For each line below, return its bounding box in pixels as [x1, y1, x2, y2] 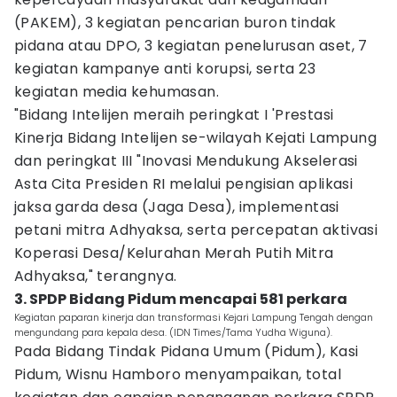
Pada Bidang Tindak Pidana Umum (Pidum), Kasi [14, 341, 359, 362]
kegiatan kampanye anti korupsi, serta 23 [14, 58, 315, 79]
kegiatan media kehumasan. [14, 82, 219, 102]
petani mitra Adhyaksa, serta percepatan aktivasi [14, 220, 378, 240]
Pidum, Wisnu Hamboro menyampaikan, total [14, 364, 341, 385]
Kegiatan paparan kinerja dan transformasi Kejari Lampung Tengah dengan [14, 310, 373, 324]
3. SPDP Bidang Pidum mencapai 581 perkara [14, 289, 347, 309]
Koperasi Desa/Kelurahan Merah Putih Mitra [14, 243, 334, 263]
